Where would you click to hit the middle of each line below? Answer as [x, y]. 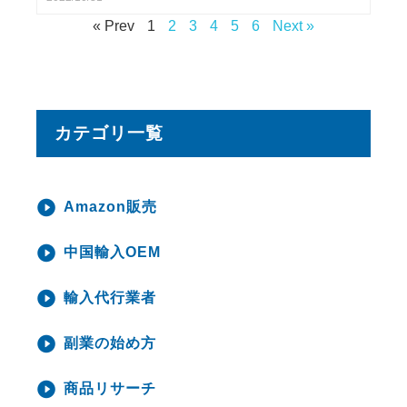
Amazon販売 [110, 207]
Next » [293, 26]
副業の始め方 [110, 343]
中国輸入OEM [112, 252]
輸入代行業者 [110, 298]
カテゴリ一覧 [109, 133]
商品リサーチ [110, 388]
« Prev [114, 26]
